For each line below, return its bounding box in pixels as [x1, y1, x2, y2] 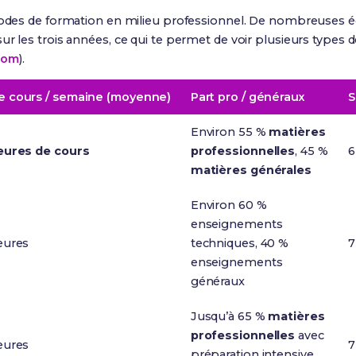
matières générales [190, 163, 311, 177]
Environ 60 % [190, 198, 267, 212]
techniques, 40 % [190, 236, 289, 250]
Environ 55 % [190, 125, 269, 139]
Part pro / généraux [190, 90, 305, 104]
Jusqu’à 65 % [190, 309, 269, 323]
